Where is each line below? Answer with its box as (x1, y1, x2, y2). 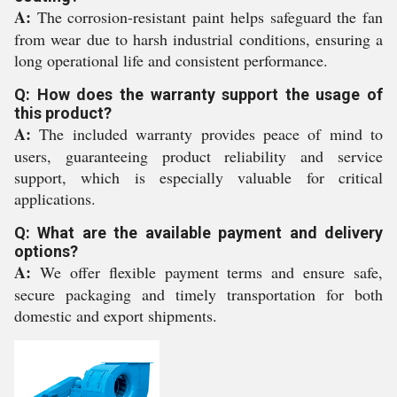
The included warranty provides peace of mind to (31, 123, 383, 144)
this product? (14, 104, 112, 122)
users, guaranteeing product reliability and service (14, 145, 383, 167)
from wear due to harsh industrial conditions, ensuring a (14, 28, 383, 50)
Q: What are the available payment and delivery (14, 223, 383, 242)
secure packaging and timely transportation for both (14, 284, 383, 305)
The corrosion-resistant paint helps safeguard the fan (31, 6, 383, 27)
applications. (14, 188, 96, 209)
